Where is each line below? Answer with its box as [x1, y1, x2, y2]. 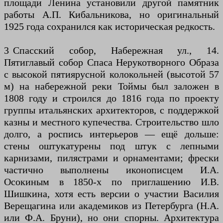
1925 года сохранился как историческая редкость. [4, 21, 215, 32]
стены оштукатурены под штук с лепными [4, 140, 219, 151]
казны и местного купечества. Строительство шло [4, 116, 219, 127]
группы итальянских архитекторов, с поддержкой [4, 105, 219, 115]
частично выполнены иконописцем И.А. [4, 164, 219, 175]
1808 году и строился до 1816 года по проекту [4, 93, 219, 104]
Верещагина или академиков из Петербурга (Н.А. [4, 200, 219, 211]
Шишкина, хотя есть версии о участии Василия [4, 188, 219, 199]
